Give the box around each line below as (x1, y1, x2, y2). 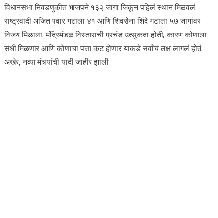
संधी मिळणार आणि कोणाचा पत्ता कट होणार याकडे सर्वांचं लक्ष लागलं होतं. (4, 42, 203, 54)
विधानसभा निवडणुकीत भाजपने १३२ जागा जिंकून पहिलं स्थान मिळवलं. (4, 1, 197, 13)
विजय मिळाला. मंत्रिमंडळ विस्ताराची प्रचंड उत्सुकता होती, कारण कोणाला (4, 29, 207, 40)
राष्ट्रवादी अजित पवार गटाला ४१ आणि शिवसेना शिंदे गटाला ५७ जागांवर (4, 15, 200, 27)
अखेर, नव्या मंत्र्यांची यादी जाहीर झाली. (4, 56, 110, 68)
